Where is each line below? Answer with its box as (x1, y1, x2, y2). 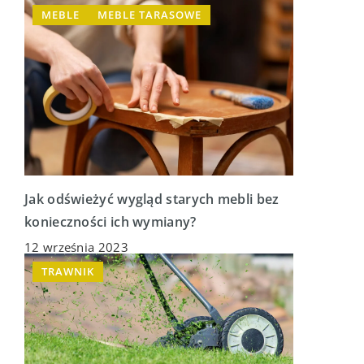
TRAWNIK (41, 264, 94, 279)
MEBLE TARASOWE (97, 7, 201, 22)
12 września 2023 (24, 239, 128, 256)
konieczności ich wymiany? (24, 213, 197, 232)
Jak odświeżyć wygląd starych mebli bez (24, 190, 279, 209)
